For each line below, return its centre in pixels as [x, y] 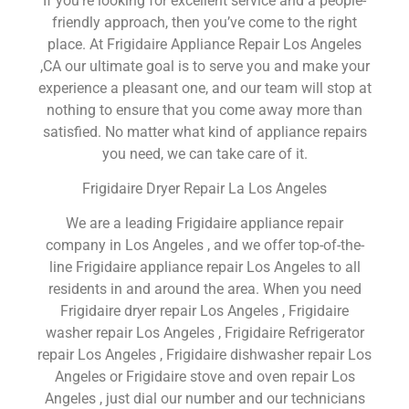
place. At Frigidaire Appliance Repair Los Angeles [204, 44]
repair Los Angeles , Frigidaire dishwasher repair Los [204, 355]
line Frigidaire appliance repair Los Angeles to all [204, 267]
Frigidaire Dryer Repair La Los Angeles [204, 189]
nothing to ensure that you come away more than [204, 110]
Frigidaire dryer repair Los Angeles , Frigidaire [204, 311]
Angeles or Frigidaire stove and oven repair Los [204, 377]
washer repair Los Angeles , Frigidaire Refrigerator [204, 333]
